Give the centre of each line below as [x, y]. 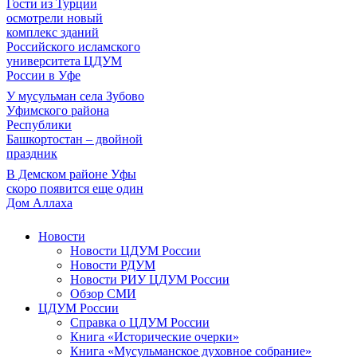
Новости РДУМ [113, 265]
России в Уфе [43, 75]
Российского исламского [73, 47]
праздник [32, 153]
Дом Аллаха [39, 203]
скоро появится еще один [75, 188]
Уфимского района [58, 110]
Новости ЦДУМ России [135, 251]
